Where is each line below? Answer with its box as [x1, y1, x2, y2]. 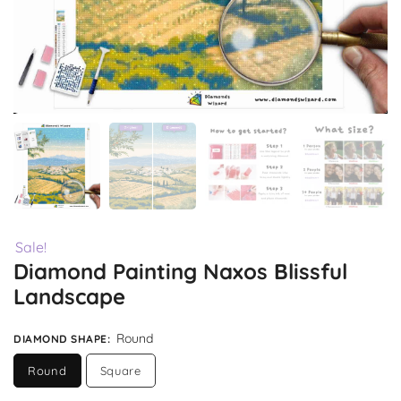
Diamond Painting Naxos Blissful [13, 258, 347, 286]
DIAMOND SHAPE [13, 332, 107, 346]
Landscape [13, 283, 125, 311]
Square [99, 363, 141, 379]
